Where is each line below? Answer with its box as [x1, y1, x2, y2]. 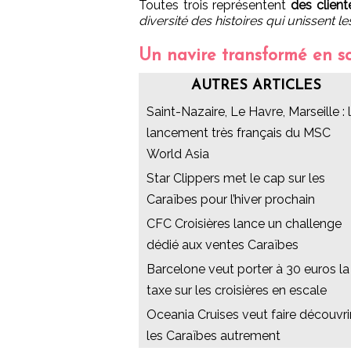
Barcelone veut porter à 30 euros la [147, 261, 349, 277]
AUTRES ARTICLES [191, 78, 321, 93]
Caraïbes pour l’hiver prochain [147, 191, 315, 207]
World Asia [147, 146, 209, 161]
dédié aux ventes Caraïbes [147, 237, 299, 252]
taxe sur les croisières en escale [147, 282, 327, 298]
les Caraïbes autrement [147, 327, 280, 343]
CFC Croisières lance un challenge [147, 215, 342, 231]
